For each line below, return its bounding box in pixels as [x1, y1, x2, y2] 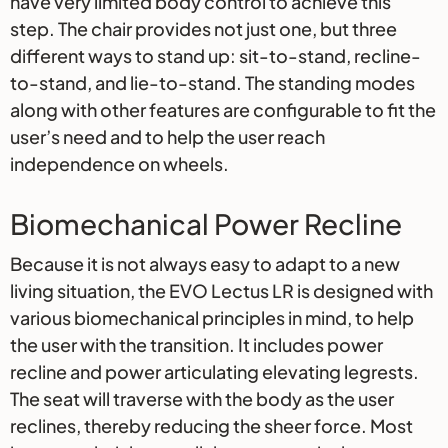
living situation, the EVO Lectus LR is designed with [10, 279, 433, 303]
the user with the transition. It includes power [10, 333, 383, 357]
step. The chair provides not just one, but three [10, 17, 397, 41]
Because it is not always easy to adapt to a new [10, 252, 400, 276]
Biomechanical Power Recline [10, 206, 402, 242]
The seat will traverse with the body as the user [10, 387, 394, 411]
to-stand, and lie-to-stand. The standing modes [10, 71, 415, 95]
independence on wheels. [10, 152, 229, 176]
